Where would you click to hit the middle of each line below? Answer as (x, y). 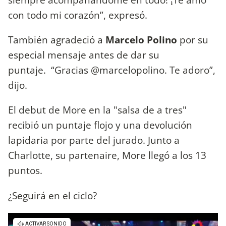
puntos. (26, 171)
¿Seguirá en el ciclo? (54, 195)
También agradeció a (55, 40)
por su (193, 40)
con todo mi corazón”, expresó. (78, 15)
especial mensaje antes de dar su (84, 55)
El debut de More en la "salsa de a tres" (97, 110)
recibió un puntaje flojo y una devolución (100, 125)
